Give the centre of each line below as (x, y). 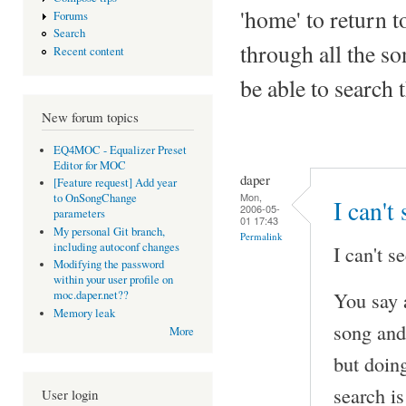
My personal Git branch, (109, 231)
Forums (70, 15)
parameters (79, 214)
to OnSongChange (95, 198)
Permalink (261, 236)
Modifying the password (108, 265)
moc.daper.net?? (91, 295)
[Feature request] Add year (115, 183)
